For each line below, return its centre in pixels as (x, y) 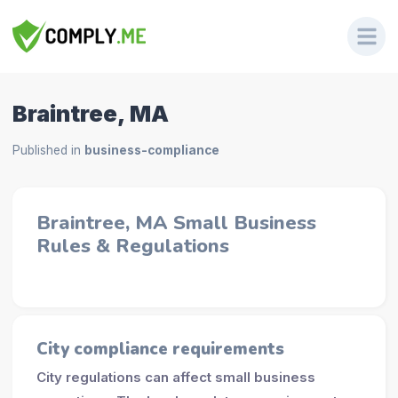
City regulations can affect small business (175, 377)
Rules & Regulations (132, 246)
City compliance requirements (160, 350)
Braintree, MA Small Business (176, 223)
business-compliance (151, 151)
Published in (48, 151)
